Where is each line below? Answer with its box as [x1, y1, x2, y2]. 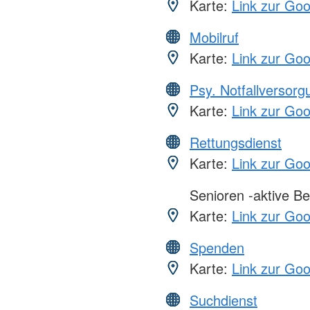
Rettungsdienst [190, 131, 282, 152]
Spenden [190, 237, 244, 257]
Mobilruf [190, 26, 239, 47]
